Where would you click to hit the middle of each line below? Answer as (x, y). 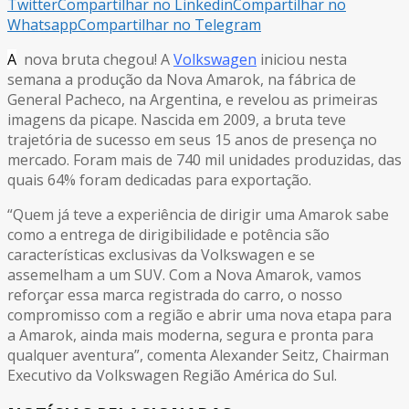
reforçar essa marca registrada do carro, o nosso (175, 294)
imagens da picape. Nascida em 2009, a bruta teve (177, 119)
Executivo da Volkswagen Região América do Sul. (172, 375)
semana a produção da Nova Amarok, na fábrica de (182, 79)
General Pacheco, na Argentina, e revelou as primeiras (193, 99)
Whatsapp (42, 24)
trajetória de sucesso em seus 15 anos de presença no (192, 139)
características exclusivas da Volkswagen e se (161, 254)
